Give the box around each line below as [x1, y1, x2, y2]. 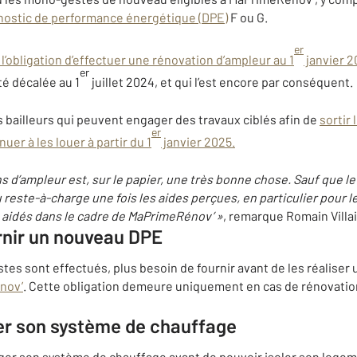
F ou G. [228, 10, 268, 25]
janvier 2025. [161, 134, 235, 150]
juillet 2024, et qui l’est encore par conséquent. [89, 73, 353, 89]
